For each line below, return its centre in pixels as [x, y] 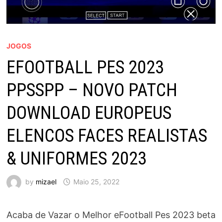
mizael [46, 181]
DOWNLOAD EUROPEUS [89, 113]
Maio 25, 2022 [96, 181]
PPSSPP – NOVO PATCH [92, 90]
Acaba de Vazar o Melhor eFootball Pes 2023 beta [111, 215]
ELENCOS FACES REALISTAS [107, 136]
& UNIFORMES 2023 [76, 158]
